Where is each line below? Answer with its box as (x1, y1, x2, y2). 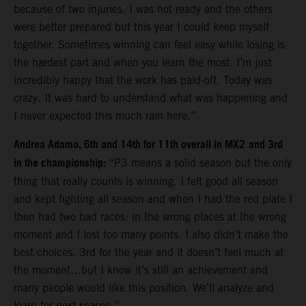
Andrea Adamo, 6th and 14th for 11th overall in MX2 (14, 135, 245, 156)
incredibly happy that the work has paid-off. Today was (14, 74, 272, 87)
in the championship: (14, 153, 109, 175)
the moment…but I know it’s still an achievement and (14, 264, 268, 277)
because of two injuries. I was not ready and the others (14, 3, 273, 16)
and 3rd (249, 135, 283, 156)
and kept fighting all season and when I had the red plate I (14, 193, 292, 206)
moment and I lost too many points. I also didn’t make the (14, 228, 288, 242)
